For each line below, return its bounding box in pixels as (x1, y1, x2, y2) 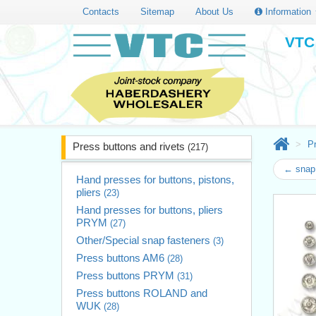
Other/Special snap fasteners (76, 233, 213, 246)
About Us (195, 6, 233, 17)
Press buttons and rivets (73, 140, 188, 152)
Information (262, 6, 314, 17)
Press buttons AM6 (76, 251, 167, 264)
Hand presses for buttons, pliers (76, 203, 223, 216)
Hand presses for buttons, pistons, (76, 173, 234, 186)
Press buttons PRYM (76, 269, 177, 281)
